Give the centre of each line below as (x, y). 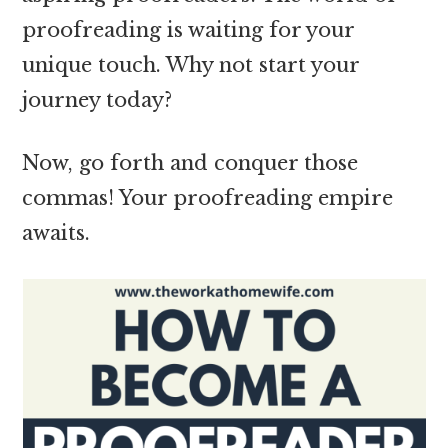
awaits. (56, 232)
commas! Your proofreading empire (208, 197)
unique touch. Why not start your (191, 64)
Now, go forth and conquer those (190, 162)
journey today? (97, 99)
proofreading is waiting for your (188, 29)
